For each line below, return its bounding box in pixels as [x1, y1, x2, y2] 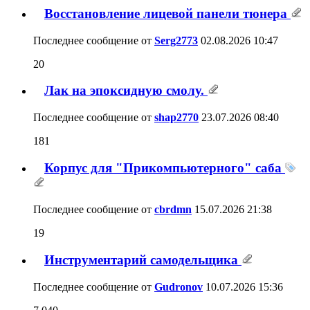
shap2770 [154, 111, 199, 123]
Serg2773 [154, 34, 198, 46]
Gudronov [154, 280, 203, 293]
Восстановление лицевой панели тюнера [44, 6, 291, 21]
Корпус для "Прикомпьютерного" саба [44, 160, 285, 175]
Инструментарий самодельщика [44, 253, 241, 268]
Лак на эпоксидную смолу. [44, 83, 208, 98]
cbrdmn [154, 203, 192, 216]
